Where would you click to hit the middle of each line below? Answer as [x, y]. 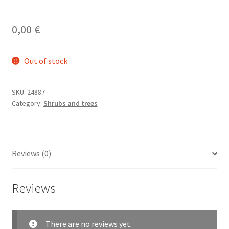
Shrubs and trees [70, 104]
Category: [27, 104]
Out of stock [46, 61]
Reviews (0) [31, 154]
